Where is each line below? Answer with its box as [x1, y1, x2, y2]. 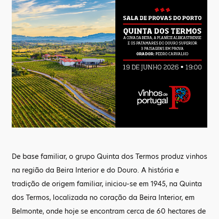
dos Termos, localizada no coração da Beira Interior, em [12, 193, 195, 202]
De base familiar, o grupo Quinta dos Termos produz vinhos [12, 152, 207, 161]
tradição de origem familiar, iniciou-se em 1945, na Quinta [12, 179, 202, 189]
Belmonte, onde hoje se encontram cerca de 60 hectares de [12, 206, 206, 216]
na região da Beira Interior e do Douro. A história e [12, 165, 179, 175]
